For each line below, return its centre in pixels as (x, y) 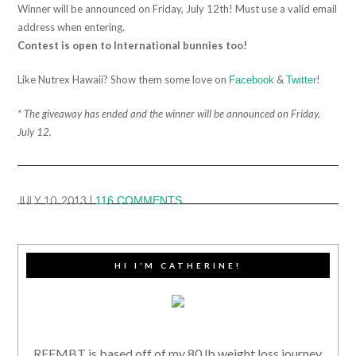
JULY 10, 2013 (52, 200)
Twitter (302, 79)
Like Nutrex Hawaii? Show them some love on (124, 79)
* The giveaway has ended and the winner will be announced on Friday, (169, 113)
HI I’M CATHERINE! (178, 265)
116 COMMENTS (139, 200)
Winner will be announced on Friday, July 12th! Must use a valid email (178, 8)
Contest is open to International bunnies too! (133, 45)
